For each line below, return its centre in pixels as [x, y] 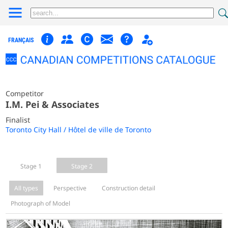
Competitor [25, 93]
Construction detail [129, 188]
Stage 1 [31, 166]
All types [26, 188]
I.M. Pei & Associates [53, 104]
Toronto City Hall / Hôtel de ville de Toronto [79, 129]
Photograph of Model [41, 203]
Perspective [70, 188]
